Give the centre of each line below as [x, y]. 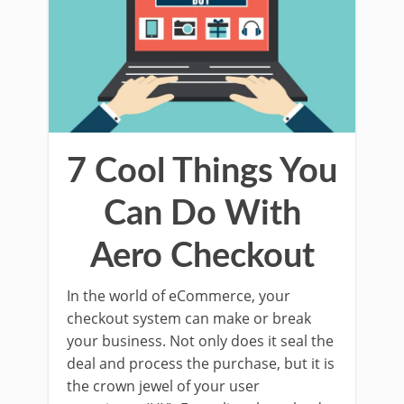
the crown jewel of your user [163, 386]
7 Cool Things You [202, 172]
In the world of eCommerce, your [179, 296]
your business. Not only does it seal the [200, 341]
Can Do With [202, 214]
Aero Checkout [202, 257]
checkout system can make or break [189, 319]
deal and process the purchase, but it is [201, 364]
